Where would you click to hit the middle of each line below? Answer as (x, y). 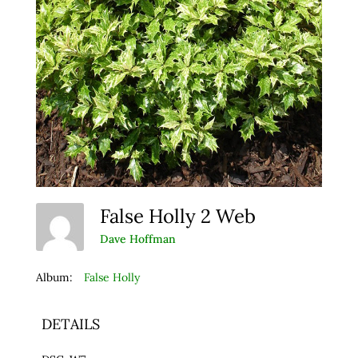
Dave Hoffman (137, 239)
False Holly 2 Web (182, 216)
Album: (54, 277)
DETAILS (70, 324)
